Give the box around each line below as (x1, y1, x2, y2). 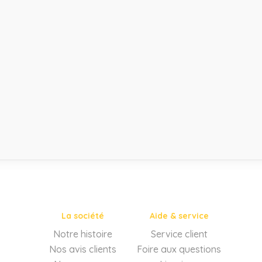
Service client (150, 227, 208, 240)
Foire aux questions (137, 243, 222, 255)
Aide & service (149, 210, 209, 221)
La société (61, 210, 104, 221)
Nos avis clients (49, 243, 116, 255)
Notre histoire (53, 227, 112, 240)
